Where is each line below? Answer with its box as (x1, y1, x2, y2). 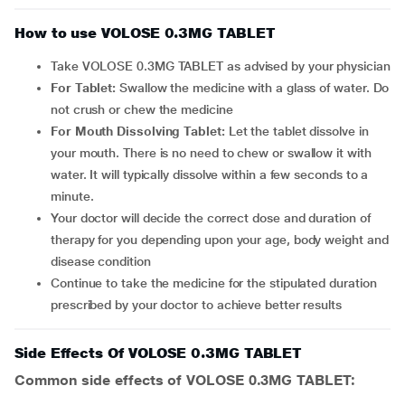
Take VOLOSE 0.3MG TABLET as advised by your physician (56, 59, 391, 73)
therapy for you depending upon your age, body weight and (51, 232, 389, 247)
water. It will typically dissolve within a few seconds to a (51, 167, 369, 182)
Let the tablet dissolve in (224, 124, 369, 138)
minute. (51, 189, 94, 203)
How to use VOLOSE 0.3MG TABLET (14, 24, 276, 42)
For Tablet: (57, 80, 117, 95)
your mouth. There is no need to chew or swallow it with (51, 146, 372, 160)
